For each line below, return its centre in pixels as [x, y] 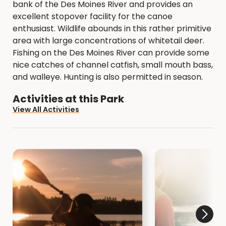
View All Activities [46, 109]
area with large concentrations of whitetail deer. [108, 41]
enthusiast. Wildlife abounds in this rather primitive [112, 29]
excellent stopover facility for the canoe [93, 16]
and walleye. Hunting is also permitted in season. [108, 77]
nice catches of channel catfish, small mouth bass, [113, 65]
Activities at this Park [68, 99]
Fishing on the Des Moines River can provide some [111, 53]
